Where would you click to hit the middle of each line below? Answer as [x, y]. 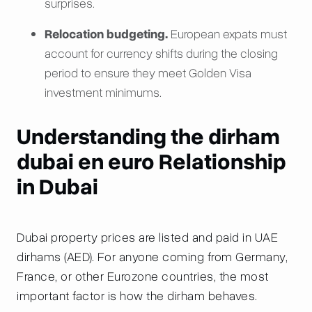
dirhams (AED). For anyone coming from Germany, [152, 257]
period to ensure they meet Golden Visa [148, 73]
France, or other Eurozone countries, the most [143, 276]
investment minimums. [103, 93]
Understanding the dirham [148, 137]
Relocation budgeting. [106, 34]
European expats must [227, 34]
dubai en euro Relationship [151, 162]
